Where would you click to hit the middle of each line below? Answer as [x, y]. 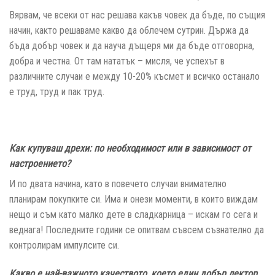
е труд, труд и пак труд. [57, 92]
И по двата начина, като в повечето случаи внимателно [118, 184]
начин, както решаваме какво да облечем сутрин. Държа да [129, 31]
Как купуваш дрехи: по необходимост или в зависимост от [130, 148]
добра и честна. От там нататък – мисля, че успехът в [117, 61]
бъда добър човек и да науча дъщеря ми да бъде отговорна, [132, 46]
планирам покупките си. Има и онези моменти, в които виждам [134, 199]
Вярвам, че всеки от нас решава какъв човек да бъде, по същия [137, 15]
